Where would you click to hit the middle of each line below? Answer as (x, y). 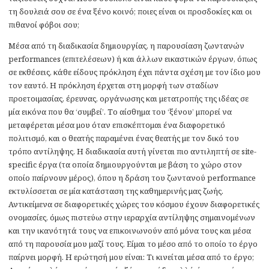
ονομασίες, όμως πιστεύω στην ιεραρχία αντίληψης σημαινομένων (132, 217)
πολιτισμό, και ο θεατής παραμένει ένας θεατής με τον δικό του (124, 138)
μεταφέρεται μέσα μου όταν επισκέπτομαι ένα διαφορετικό (117, 125)
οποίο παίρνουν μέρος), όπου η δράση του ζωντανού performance (132, 177)
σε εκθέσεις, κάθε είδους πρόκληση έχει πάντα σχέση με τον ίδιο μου (134, 72)
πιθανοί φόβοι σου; (44, 24)
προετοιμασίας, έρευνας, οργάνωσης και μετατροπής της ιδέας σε (128, 98)
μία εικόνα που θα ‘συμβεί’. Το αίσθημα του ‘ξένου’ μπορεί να (120, 111)
